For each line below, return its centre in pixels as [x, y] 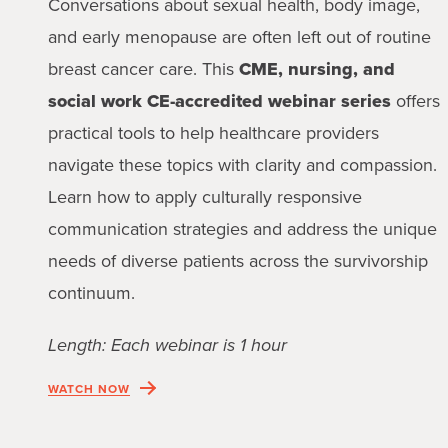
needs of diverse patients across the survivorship [237, 261]
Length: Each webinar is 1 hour [167, 345]
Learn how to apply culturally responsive [204, 197]
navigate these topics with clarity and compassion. [242, 165]
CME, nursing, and [316, 69]
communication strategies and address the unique [242, 229]
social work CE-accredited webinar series [219, 101]
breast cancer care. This [143, 69]
